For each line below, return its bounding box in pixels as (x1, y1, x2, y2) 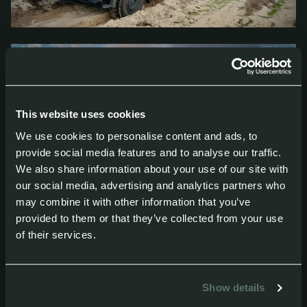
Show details (202, 282, 265, 294)
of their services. (16, 228, 96, 241)
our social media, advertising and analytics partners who (16, 179, 285, 191)
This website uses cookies (16, 108, 146, 121)
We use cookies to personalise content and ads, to (16, 130, 258, 142)
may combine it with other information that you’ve (16, 195, 251, 208)
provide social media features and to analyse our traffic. (16, 146, 282, 158)
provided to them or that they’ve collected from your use (16, 212, 283, 224)
